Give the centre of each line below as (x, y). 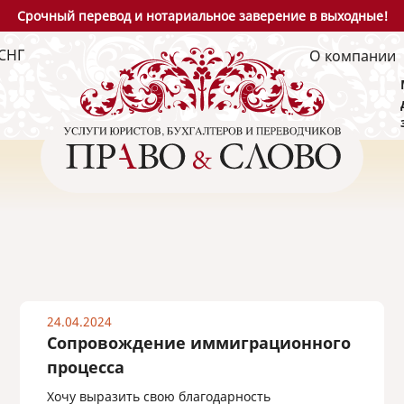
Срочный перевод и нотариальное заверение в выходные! (202, 16)
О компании (353, 55)
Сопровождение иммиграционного (198, 343)
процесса (85, 367)
